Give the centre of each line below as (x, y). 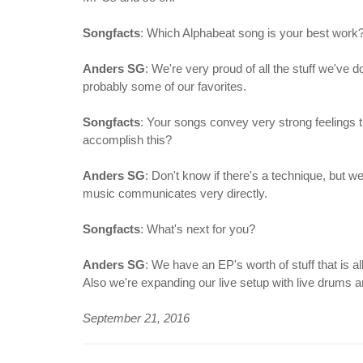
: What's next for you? (198, 229)
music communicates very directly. (175, 193)
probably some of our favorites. (164, 86)
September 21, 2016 (136, 318)
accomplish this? (127, 140)
